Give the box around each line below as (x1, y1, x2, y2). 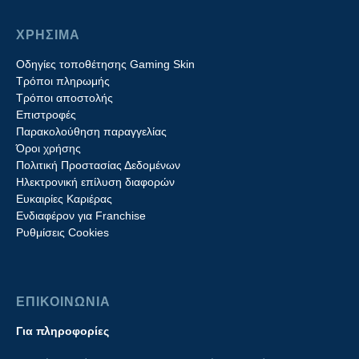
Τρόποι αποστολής (16, 91, 113, 104)
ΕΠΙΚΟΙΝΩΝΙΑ (16, 295, 111, 309)
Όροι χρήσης (16, 142, 81, 155)
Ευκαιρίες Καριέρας (16, 192, 112, 205)
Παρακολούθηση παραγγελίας (16, 125, 167, 138)
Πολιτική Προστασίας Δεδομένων (16, 159, 180, 171)
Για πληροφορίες (16, 325, 109, 337)
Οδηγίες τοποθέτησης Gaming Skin (16, 58, 195, 71)
